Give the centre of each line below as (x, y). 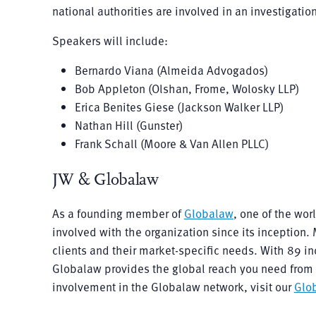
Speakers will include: (110, 40)
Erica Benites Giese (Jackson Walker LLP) (179, 107)
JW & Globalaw (105, 180)
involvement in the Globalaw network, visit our (173, 286)
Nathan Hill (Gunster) (128, 125)
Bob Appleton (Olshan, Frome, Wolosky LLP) (187, 88)
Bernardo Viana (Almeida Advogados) (171, 70)
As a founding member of (118, 213)
